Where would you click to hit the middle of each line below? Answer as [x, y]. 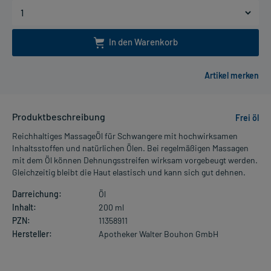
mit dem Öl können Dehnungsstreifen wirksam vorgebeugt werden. [135, 160]
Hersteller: [32, 234]
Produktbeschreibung [59, 117]
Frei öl [247, 118]
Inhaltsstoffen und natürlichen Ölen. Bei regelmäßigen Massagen [130, 148]
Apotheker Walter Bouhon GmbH [158, 234]
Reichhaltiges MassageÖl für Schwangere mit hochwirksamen [125, 136]
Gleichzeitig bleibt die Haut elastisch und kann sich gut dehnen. [129, 172]
